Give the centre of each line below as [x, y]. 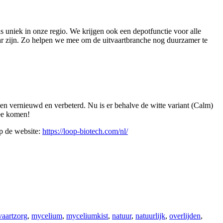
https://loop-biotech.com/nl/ [85, 131]
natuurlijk [150, 216]
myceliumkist [87, 216]
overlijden [185, 216]
